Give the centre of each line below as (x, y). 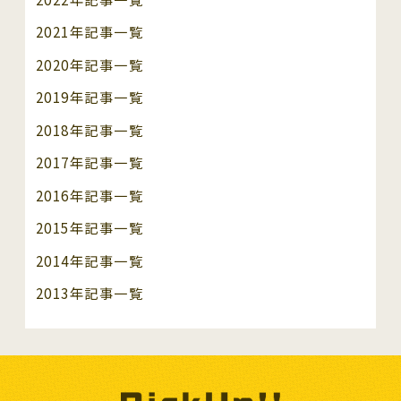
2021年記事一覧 (90, 32)
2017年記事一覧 (90, 163)
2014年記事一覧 (90, 260)
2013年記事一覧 (90, 294)
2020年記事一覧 (90, 64)
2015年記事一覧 (90, 228)
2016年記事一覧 (90, 195)
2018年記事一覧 (90, 130)
